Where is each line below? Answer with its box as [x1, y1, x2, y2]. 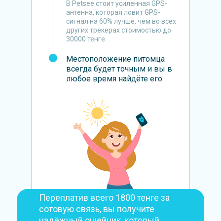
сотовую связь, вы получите [39, 204, 154, 214]
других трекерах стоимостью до [66, 26, 171, 34]
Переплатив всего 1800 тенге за [39, 192, 170, 203]
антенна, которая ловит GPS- [66, 8, 160, 16]
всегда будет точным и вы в [66, 64, 172, 74]
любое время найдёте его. [66, 74, 164, 83]
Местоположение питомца [66, 54, 165, 64]
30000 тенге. [66, 35, 107, 43]
